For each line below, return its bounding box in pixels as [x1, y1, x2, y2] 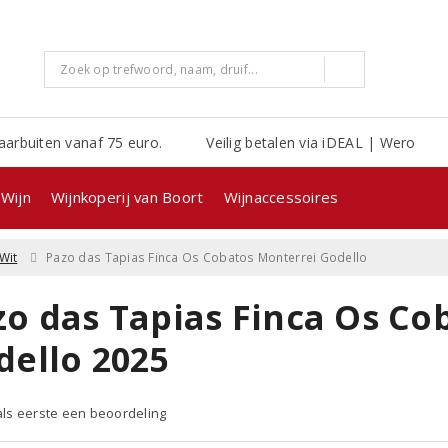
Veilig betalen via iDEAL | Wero [206, 132, 416, 152]
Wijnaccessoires [223, 186, 339, 207]
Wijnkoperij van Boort [50, 186, 204, 207]
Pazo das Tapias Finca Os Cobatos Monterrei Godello [46, 248, 368, 266]
